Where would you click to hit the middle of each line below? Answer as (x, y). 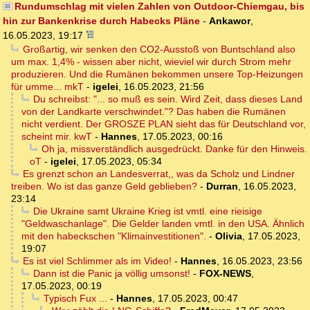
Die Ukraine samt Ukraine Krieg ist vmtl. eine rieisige (147, 211)
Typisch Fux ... (75, 299)
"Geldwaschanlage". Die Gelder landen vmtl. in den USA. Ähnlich (163, 224)
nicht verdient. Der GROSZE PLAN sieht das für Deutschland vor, (164, 124)
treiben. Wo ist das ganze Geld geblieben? (104, 186)
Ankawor (230, 21)
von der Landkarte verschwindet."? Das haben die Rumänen (154, 112)
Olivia (229, 236)
